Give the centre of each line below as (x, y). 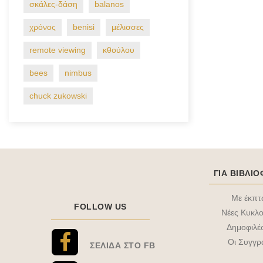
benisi (84, 27)
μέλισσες (128, 27)
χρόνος (43, 27)
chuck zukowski (58, 96)
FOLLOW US (100, 207)
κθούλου (119, 50)
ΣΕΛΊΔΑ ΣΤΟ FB (123, 245)
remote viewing (58, 50)
